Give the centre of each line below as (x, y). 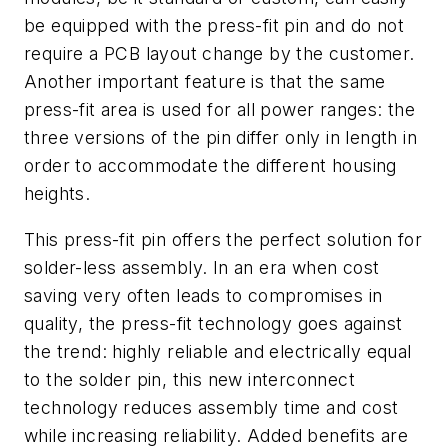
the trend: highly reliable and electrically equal (218, 351)
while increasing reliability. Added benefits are (216, 435)
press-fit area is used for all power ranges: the (220, 109)
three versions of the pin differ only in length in (220, 137)
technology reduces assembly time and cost (211, 407)
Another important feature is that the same (205, 81)
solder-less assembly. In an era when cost (202, 267)
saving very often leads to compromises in (203, 295)
